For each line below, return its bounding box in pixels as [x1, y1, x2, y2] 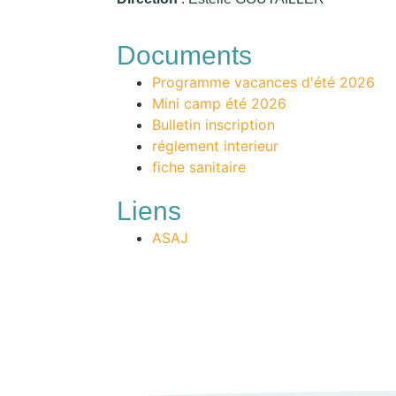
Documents [117, 41, 252, 71]
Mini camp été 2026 [152, 95, 286, 113]
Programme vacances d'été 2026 [152, 73, 375, 92]
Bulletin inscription [152, 116, 275, 134]
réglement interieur [152, 137, 278, 156]
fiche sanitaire [152, 158, 246, 177]
